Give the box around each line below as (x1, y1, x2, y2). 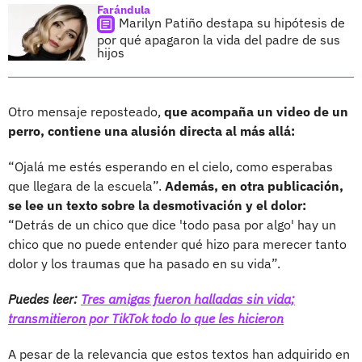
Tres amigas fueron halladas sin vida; (81, 290, 295, 307)
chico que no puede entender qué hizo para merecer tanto (8, 235, 347, 252)
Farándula (97, 2, 150, 17)
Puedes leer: (8, 290, 81, 307)
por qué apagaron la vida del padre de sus (97, 31, 340, 48)
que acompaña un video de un (164, 103, 348, 120)
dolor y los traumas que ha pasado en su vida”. (8, 255, 280, 271)
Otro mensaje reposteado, (8, 103, 164, 120)
